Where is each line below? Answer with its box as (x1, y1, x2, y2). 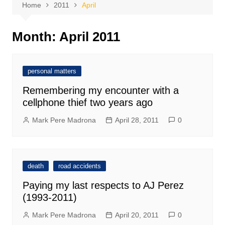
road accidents (58, 162, 101, 170)
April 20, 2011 (115, 211, 159, 219)
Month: (12, 29, 59, 44)
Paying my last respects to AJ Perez (22, 180, 184, 191)
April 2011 (59, 29, 120, 44)
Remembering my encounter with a (22, 85, 179, 96)
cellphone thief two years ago (22, 97, 153, 108)
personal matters (27, 67, 76, 75)
